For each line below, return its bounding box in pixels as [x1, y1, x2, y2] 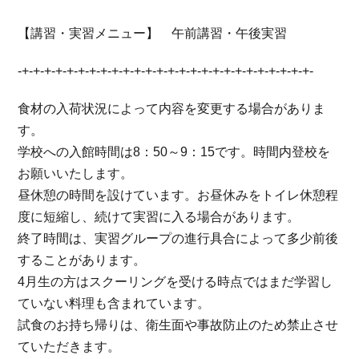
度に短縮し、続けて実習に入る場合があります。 [18, 210, 301, 224]
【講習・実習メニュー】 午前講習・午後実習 [18, 26, 288, 41]
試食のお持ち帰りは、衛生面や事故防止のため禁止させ [18, 318, 339, 333]
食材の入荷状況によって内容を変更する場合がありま [18, 102, 326, 116]
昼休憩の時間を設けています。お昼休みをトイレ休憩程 [18, 188, 339, 203]
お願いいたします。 [18, 167, 134, 181]
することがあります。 [18, 253, 147, 268]
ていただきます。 [18, 340, 121, 354]
